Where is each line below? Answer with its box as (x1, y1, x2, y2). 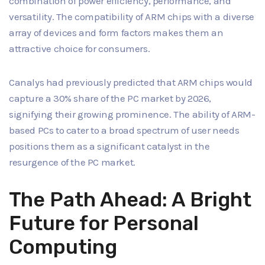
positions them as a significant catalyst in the (9, 140, 210, 153)
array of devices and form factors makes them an (9, 27, 224, 39)
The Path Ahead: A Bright (9, 188, 251, 212)
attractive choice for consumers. (9, 43, 150, 55)
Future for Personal (9, 211, 199, 236)
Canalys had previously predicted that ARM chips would (9, 76, 253, 89)
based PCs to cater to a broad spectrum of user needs (9, 124, 240, 137)
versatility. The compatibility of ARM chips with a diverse (9, 11, 254, 23)
